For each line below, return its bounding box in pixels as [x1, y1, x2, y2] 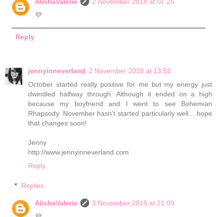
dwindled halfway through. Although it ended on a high [28, 90, 212, 98]
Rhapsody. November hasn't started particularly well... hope [28, 109, 212, 117]
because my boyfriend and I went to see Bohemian [28, 99, 212, 108]
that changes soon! [28, 119, 87, 127]
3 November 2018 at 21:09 [92, 199, 175, 207]
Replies [21, 182, 45, 190]
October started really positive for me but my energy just [28, 80, 212, 88]
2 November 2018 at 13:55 [89, 66, 171, 75]
